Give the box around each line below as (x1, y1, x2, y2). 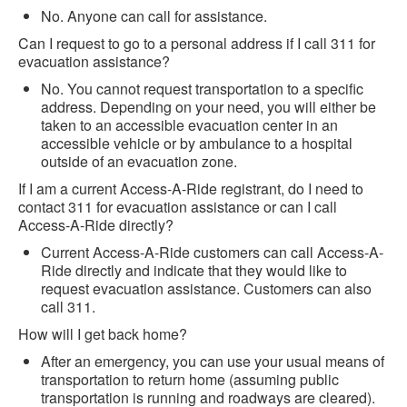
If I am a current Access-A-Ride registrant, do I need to (18, 178, 363, 200)
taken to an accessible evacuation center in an (41, 114, 338, 136)
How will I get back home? (18, 323, 187, 345)
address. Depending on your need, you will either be (41, 96, 376, 118)
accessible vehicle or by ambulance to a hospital (41, 133, 352, 154)
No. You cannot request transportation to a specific (41, 78, 363, 100)
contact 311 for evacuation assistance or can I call (18, 196, 337, 218)
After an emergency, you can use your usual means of (41, 351, 384, 372)
